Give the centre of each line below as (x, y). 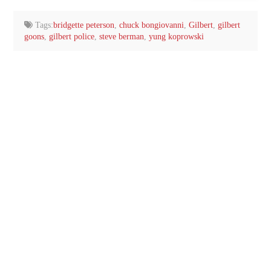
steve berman (121, 37)
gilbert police (71, 37)
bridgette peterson (84, 25)
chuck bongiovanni (152, 25)
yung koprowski (176, 37)
